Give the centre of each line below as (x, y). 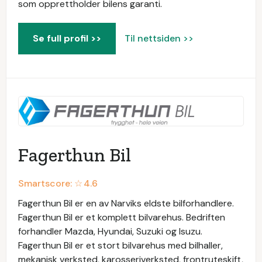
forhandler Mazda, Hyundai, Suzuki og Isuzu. (110, 232)
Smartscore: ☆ (50, 184)
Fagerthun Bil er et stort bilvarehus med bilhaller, (120, 246)
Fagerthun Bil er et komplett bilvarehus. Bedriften (122, 218)
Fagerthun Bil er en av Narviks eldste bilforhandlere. (126, 204)
